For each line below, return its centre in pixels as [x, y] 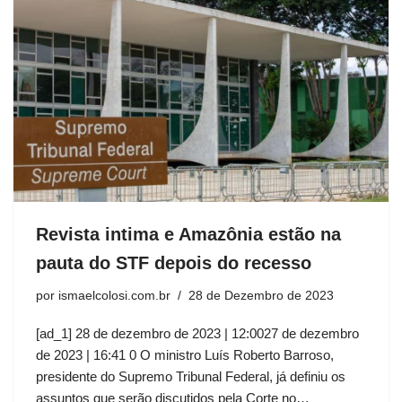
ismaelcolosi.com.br [114, 295]
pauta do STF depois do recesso [174, 262]
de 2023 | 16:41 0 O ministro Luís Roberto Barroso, [185, 354]
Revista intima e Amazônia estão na [188, 234]
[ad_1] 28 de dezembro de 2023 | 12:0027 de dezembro [197, 333]
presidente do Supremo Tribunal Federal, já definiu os [191, 376]
